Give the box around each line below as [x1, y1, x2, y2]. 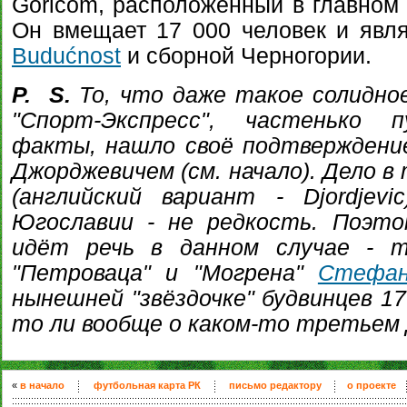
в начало [20, 380, 65, 391]
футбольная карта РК [94, 380, 201, 391]
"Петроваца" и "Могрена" [12, 261, 318, 285]
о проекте [346, 380, 396, 391]
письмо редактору [229, 380, 322, 391]
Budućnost [12, 44, 121, 68]
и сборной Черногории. [121, 44, 372, 68]
